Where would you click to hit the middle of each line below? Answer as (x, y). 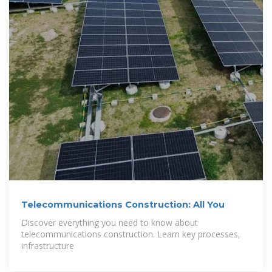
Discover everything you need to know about (110, 222)
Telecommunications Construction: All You (123, 204)
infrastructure (48, 245)
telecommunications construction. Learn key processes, (131, 234)
